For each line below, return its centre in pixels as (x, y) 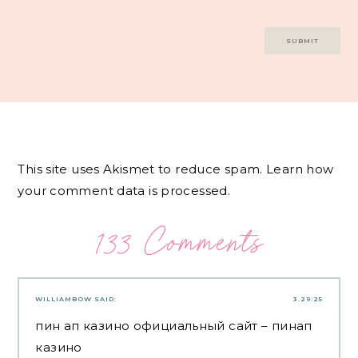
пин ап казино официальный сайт (147, 326)
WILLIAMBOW (64, 299)
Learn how (300, 169)
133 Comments (179, 243)
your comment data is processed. (124, 190)
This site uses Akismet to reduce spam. (142, 169)
